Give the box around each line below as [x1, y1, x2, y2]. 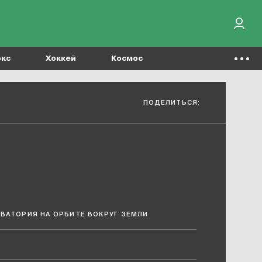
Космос [111, 54, 143, 63]
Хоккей [46, 54, 76, 63]
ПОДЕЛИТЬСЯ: [143, 99, 200, 106]
